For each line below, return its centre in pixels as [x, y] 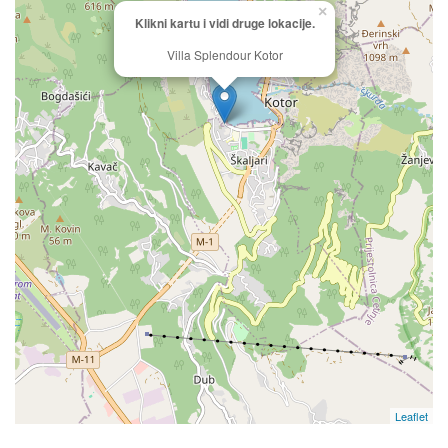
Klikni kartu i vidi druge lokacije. [224, 23]
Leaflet [411, 416]
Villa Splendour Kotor [224, 54]
